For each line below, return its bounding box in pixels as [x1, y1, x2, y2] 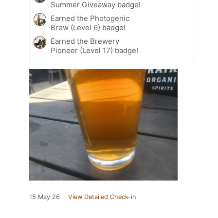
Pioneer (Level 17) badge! [51, 46, 138, 55]
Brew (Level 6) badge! [51, 23, 126, 33]
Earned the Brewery [51, 36, 119, 46]
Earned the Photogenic [51, 14, 129, 23]
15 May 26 [29, 193, 60, 201]
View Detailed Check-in [68, 193, 136, 201]
